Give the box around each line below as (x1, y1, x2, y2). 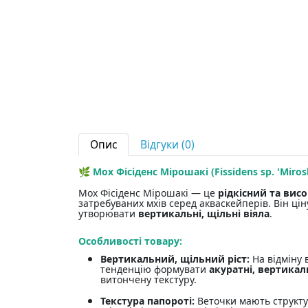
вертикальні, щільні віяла (138, 207, 269, 221)
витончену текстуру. (100, 273, 197, 287)
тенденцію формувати (100, 263, 209, 276)
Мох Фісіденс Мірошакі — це (78, 186, 218, 200)
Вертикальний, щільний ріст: (100, 252, 250, 266)
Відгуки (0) (140, 137, 195, 153)
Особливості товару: (78, 234, 182, 248)
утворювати (78, 207, 138, 221)
